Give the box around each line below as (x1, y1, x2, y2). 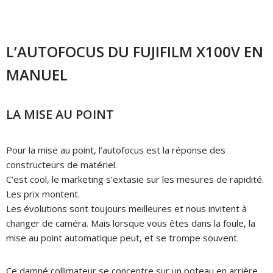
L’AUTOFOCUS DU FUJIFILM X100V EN (6, 41, 263, 62)
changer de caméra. (6, 216, 91, 229)
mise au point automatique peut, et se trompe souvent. (6, 231, 239, 244)
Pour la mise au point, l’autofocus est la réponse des (6, 143, 225, 156)
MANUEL (6, 64, 68, 85)
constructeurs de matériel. (6, 158, 117, 171)
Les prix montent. (6, 187, 80, 200)
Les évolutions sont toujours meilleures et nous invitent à (6, 202, 247, 214)
